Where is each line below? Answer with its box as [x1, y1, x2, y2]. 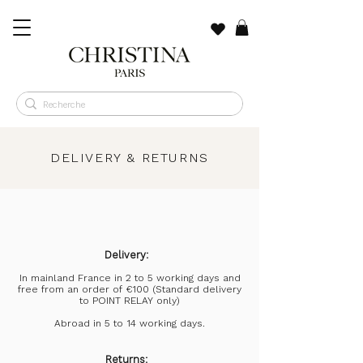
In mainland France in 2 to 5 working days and [19, 272, 241, 284]
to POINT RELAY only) [79, 295, 180, 307]
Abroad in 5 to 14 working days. [54, 318, 205, 330]
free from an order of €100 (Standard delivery [18, 284, 241, 296]
